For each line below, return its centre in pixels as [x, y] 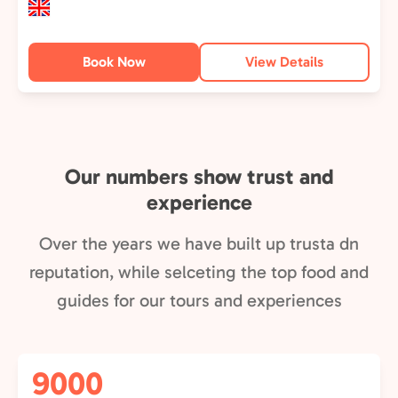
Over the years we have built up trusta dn [199, 243]
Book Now [114, 62]
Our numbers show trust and [199, 176]
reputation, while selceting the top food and [199, 272]
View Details [284, 62]
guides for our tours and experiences [199, 300]
